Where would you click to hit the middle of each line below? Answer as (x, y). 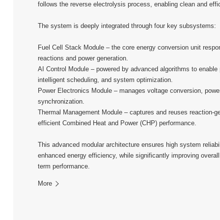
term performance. (64, 166)
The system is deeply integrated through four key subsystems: (127, 26)
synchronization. (61, 101)
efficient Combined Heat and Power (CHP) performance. (117, 123)
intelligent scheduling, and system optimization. (106, 80)
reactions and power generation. (83, 58)
